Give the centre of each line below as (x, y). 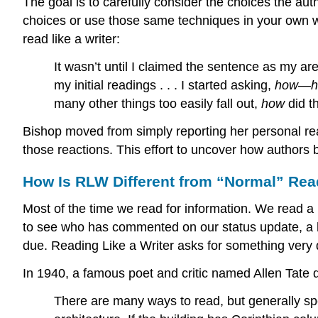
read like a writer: (71, 39)
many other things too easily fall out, (158, 103)
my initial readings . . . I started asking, (164, 85)
